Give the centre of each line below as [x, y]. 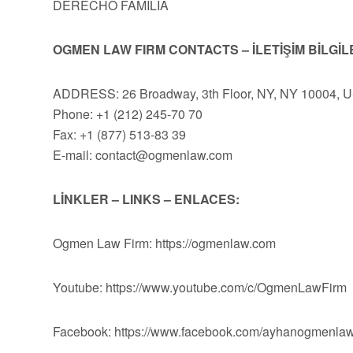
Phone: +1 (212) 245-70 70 [128, 114]
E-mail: [74, 155]
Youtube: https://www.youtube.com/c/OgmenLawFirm [200, 287]
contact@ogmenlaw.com [164, 155]
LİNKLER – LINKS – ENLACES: [146, 199]
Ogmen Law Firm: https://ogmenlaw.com [164, 243]
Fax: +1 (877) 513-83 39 [119, 134]
